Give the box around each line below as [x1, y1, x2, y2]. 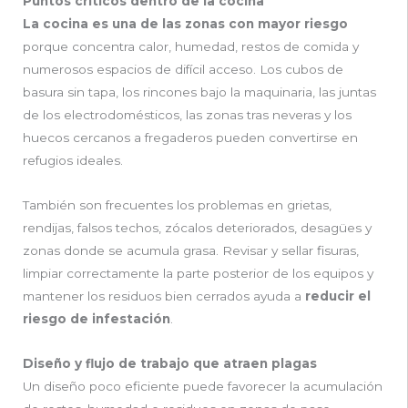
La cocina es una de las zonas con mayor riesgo [23, 16, 348, 32]
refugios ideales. [23, 153, 123, 168]
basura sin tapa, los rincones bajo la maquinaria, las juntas [23, 85, 376, 100]
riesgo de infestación [23, 311, 170, 327]
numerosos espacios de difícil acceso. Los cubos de [23, 62, 343, 77]
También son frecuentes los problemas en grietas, [23, 198, 331, 213]
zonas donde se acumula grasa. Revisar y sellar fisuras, [23, 243, 359, 259]
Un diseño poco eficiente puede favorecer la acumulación [23, 379, 382, 394]
